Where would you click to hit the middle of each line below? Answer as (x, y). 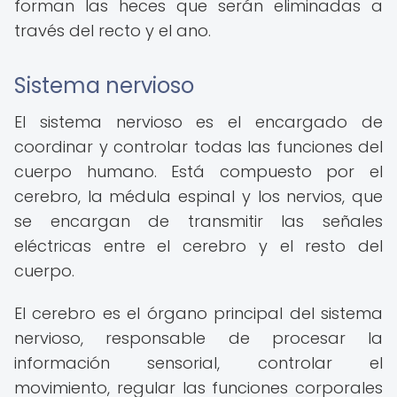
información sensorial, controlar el (198, 363)
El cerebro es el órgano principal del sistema (198, 313)
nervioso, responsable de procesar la (198, 338)
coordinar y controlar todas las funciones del (198, 147)
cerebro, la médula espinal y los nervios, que (198, 196)
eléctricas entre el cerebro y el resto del (198, 246)
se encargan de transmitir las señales (198, 221)
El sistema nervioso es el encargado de (198, 122)
